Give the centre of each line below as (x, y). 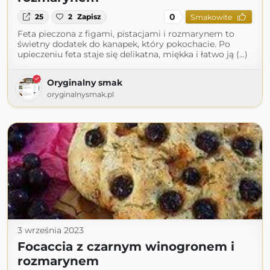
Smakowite (211, 17)
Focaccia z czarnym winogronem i (126, 247)
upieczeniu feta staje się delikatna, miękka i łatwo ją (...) (133, 55)
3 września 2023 (51, 231)
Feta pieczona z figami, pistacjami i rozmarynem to (126, 34)
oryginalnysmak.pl (80, 95)
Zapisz (89, 17)
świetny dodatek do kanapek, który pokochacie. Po (124, 44)
